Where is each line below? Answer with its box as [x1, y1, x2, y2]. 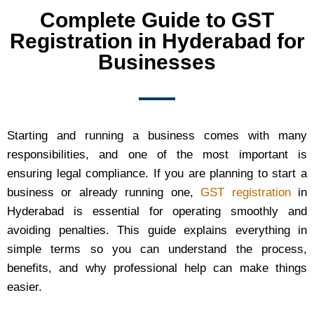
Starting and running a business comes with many [7, 129, 307, 143]
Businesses [98, 50, 216, 74]
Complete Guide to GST [40, 8, 274, 32]
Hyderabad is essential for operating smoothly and [7, 205, 307, 219]
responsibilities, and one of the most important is [7, 148, 307, 162]
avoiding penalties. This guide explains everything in [7, 224, 307, 238]
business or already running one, [7, 186, 201, 200]
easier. [7, 280, 42, 294]
